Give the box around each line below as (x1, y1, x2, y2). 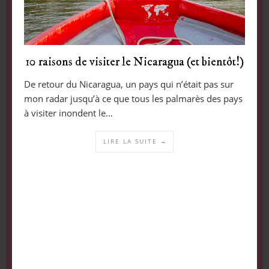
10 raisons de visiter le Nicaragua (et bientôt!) (25, 55, 244, 70)
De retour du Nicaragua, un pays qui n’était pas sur (23, 78, 234, 91)
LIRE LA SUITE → (103, 137, 168, 146)
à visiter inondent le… (23, 107, 113, 119)
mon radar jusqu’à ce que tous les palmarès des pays (23, 92, 243, 105)
